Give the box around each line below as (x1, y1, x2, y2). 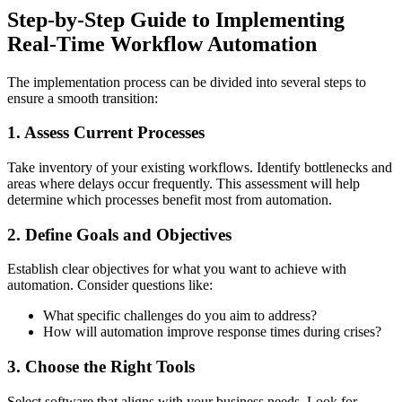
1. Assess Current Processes (7, 123, 205, 143)
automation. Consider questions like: (7, 277, 213, 293)
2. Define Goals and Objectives (7, 224, 232, 244)
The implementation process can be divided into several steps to (7, 74, 366, 90)
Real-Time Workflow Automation (7, 31, 317, 56)
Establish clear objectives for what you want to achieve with (7, 261, 346, 277)
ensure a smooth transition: (7, 90, 158, 106)
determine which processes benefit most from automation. (7, 191, 332, 207)
